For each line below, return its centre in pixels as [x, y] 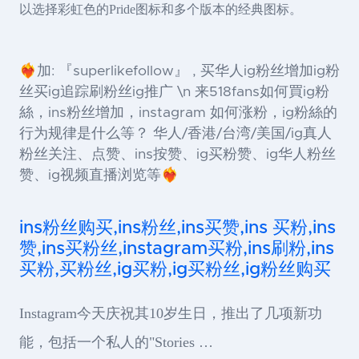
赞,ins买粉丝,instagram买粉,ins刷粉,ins [177, 249]
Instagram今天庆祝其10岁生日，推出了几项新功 [171, 313]
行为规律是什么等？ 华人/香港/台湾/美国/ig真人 [175, 134]
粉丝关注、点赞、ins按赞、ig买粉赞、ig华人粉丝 [177, 155]
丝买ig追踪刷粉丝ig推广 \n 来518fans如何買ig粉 [174, 92]
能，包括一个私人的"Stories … [116, 342]
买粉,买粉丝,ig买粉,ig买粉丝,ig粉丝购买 [175, 270]
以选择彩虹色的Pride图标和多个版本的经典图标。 [161, 9]
